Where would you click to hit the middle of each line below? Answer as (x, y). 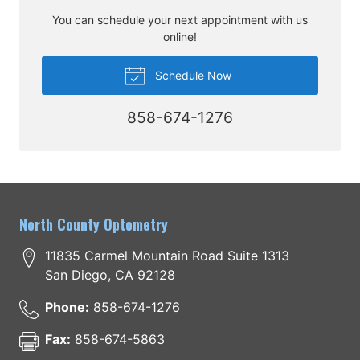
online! (180, 37)
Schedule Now (191, 76)
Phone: (67, 307)
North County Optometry (94, 225)
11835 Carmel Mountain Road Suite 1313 (167, 256)
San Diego (76, 275)
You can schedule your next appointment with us (180, 20)
